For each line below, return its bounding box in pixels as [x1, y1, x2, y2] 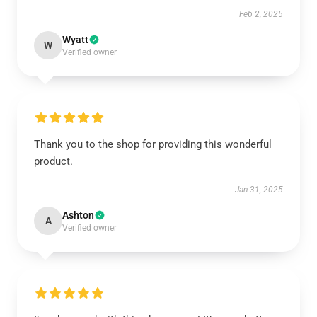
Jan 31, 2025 [235, 185, 283, 195]
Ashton [62, 209, 94, 221]
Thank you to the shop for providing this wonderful [34, 138, 272, 151]
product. [34, 155, 73, 168]
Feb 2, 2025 [239, 9, 283, 19]
